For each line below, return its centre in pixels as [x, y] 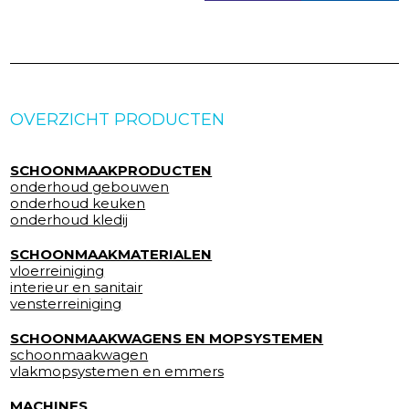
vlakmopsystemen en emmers [117, 371]
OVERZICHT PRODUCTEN [118, 119]
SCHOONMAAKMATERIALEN [111, 254]
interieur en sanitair [77, 287]
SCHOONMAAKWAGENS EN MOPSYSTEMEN [167, 338]
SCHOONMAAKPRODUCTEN [111, 170]
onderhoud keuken [78, 203]
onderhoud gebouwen [90, 186]
